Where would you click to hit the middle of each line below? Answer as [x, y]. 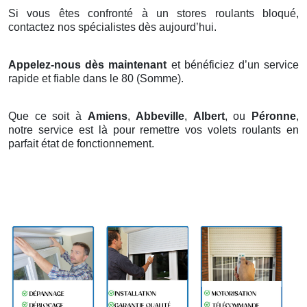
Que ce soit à [48, 116]
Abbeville [160, 116]
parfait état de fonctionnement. [81, 143]
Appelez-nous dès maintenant [88, 64]
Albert [209, 116]
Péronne [274, 116]
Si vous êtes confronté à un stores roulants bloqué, [153, 13]
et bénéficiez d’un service [233, 64]
